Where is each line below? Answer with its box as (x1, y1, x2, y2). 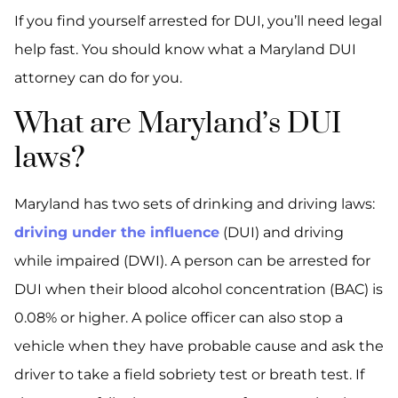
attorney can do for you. (14, 69, 182, 86)
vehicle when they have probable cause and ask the (14, 338, 384, 354)
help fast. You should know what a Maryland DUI (14, 41, 356, 58)
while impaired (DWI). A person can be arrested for (14, 252, 370, 269)
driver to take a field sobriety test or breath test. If (14, 366, 364, 383)
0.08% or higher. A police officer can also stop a (14, 309, 343, 326)
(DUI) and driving (219, 224, 344, 241)
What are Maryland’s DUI (14, 106, 341, 142)
